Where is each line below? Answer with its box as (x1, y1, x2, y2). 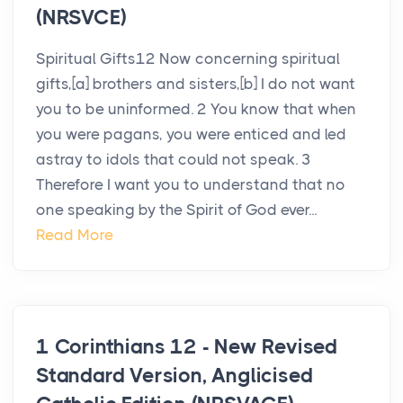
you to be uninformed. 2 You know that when (36, 100, 356, 119)
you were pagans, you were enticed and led (36, 125, 346, 144)
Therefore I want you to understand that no (36, 175, 345, 194)
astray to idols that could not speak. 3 (36, 150, 311, 169)
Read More (36, 226, 113, 245)
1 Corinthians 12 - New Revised (36, 335, 337, 360)
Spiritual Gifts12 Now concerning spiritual (36, 49, 340, 68)
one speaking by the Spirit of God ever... (36, 201, 317, 219)
